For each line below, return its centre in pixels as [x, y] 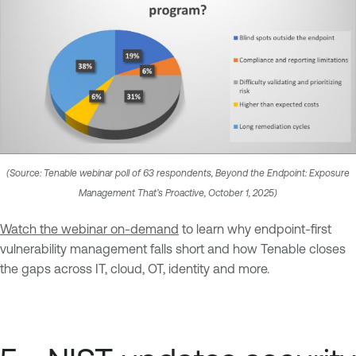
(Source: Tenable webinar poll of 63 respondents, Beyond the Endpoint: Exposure [178, 173]
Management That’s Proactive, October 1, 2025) [178, 193]
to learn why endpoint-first [255, 228]
